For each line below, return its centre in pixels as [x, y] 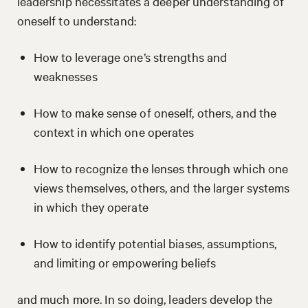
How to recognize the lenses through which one [161, 168]
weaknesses [65, 76]
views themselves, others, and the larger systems [162, 187]
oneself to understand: [76, 20]
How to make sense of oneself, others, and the [155, 112]
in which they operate [91, 206]
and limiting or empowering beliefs [125, 262]
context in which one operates [115, 131]
